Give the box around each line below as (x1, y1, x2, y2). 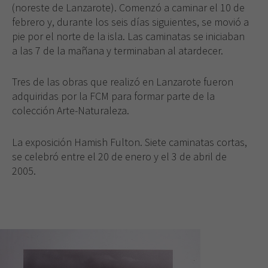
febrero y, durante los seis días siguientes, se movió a (12, 14, 249, 29)
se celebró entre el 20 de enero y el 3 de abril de (12, 150, 227, 164)
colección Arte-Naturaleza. (12, 103, 129, 118)
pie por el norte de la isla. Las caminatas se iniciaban (12, 29, 245, 43)
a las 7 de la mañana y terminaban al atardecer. (12, 43, 223, 57)
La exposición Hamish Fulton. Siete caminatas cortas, (12, 135, 247, 150)
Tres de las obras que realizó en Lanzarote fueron (12, 75, 233, 89)
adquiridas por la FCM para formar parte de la (12, 89, 215, 103)
